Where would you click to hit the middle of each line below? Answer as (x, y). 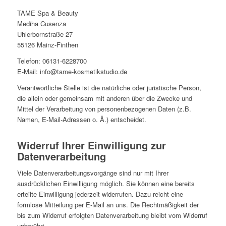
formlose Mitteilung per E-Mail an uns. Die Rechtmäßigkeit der (108, 204)
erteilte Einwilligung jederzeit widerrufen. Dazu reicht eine (100, 194)
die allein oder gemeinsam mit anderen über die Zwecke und (104, 98)
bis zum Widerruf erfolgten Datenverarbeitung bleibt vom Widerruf (112, 215)
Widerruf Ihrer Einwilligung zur (91, 145)
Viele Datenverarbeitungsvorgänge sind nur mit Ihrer (93, 173)
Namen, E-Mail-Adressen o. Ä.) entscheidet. (81, 119)
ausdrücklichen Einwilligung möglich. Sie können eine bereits (106, 183)
